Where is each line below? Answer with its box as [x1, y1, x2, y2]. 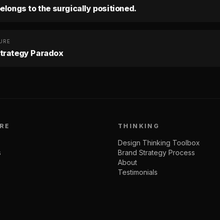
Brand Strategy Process [118, 148, 195, 157]
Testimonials [118, 168, 158, 176]
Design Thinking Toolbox [118, 138, 200, 147]
